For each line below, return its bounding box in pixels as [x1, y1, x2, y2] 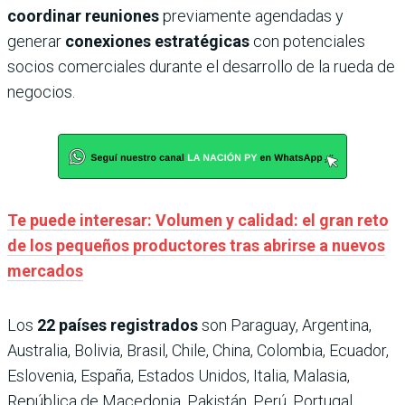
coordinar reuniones [7, 5, 159, 25]
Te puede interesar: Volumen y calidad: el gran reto [7, 210, 389, 230]
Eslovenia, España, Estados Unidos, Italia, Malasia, [7, 365, 350, 385]
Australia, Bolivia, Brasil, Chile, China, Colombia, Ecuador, [7, 340, 389, 360]
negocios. [7, 81, 75, 101]
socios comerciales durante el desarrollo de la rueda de [7, 56, 395, 76]
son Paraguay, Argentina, [198, 315, 372, 334]
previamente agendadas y [159, 5, 344, 25]
